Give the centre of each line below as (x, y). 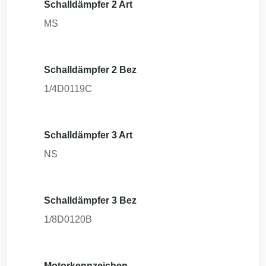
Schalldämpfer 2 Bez (90, 70)
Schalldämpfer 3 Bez (90, 200)
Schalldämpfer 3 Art (88, 135)
